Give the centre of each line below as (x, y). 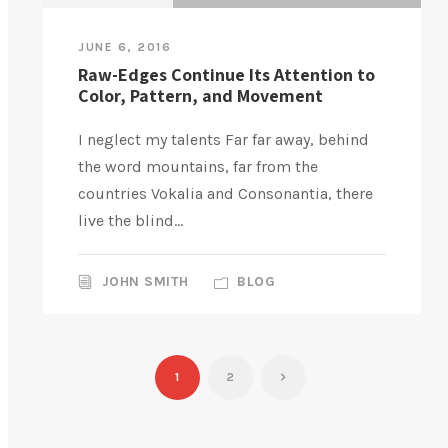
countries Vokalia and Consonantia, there (225, 193)
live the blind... (130, 220)
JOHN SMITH (145, 281)
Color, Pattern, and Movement (200, 95)
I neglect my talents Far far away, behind (223, 139)
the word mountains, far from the (198, 166)
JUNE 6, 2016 (124, 47)
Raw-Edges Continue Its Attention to (226, 74)
